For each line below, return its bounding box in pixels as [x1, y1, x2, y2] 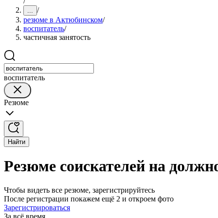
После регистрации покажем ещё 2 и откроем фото [4, 194, 174, 203]
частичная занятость [23, 33, 91, 41]
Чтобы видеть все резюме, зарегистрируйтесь [4, 185, 155, 194]
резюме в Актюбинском [23, 16, 103, 24]
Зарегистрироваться [4, 203, 70, 212]
